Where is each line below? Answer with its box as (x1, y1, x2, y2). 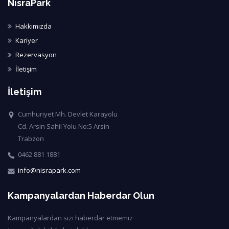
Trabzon (18, 133, 44, 143)
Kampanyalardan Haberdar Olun (8, 190, 154, 201)
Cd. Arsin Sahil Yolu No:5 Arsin (18, 121, 109, 131)
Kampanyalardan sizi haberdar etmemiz (8, 213, 133, 222)
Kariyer (15, 35, 38, 45)
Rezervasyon (15, 50, 57, 59)
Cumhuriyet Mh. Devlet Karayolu (18, 109, 118, 119)
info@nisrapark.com (18, 165, 81, 175)
